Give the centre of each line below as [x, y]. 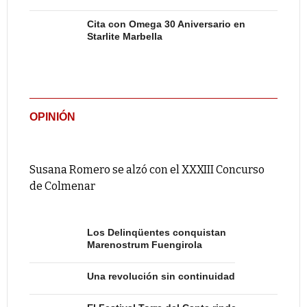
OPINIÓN [52, 117]
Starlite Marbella [125, 36]
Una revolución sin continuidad [161, 276]
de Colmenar [62, 186]
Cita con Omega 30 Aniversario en [166, 24]
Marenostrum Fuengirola [145, 245]
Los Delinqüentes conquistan [157, 232]
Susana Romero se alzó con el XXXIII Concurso [147, 170]
